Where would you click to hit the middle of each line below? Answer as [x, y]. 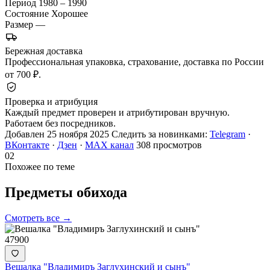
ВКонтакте [27, 145]
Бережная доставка [44, 51]
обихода [102, 192]
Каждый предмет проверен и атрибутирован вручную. [117, 112]
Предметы [41, 192]
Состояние [27, 13]
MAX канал [109, 145]
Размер [19, 24]
